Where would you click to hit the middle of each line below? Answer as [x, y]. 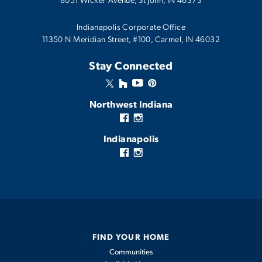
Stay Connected [131, 65]
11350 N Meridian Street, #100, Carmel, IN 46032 [131, 38]
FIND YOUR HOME [131, 236]
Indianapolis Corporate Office [131, 26]
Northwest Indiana [131, 104]
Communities [131, 251]
